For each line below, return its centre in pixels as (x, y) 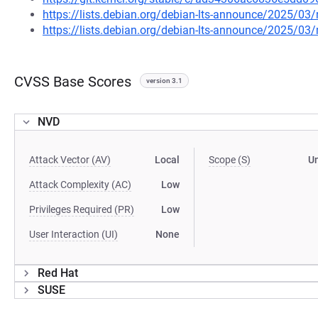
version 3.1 (164, 81)
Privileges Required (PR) (82, 209)
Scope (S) (230, 160)
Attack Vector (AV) (70, 160)
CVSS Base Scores (73, 82)
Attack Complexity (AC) (80, 185)
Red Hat (58, 273)
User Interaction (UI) (73, 234)
